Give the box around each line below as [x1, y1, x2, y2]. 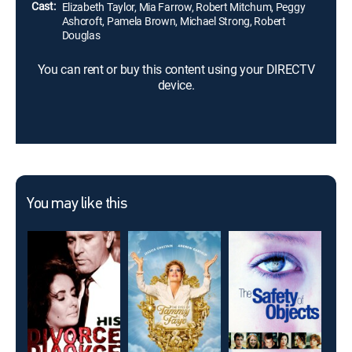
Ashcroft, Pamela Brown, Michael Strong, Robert [61, 13, 286, 28]
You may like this [27, 196, 127, 212]
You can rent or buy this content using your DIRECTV [37, 60, 315, 78]
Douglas [61, 27, 101, 42]
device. [157, 76, 195, 93]
